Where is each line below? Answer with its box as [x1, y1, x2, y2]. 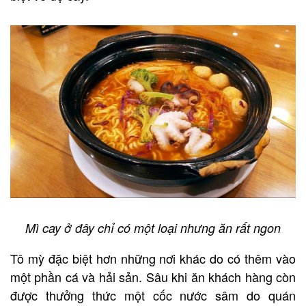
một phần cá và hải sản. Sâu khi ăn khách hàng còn [10, 268, 296, 286]
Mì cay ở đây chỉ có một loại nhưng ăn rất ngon [25, 219, 281, 237]
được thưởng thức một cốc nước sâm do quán [10, 286, 296, 305]
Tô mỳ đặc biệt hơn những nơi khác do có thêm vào [10, 249, 296, 268]
